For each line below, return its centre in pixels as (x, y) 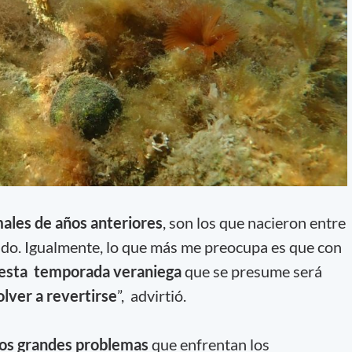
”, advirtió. (151, 295)
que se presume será (251, 271)
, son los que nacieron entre (254, 222)
